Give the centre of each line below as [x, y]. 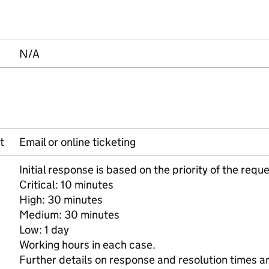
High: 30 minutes [61, 200]
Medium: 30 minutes [69, 215]
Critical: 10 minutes [66, 185]
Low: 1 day [44, 230]
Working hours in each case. [87, 245]
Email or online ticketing [77, 142]
